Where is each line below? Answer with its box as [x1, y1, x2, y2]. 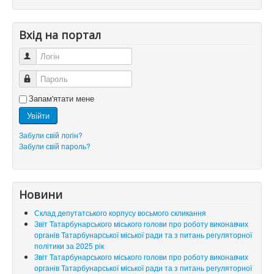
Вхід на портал [19, 28, 101, 43]
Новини [19, 187, 62, 202]
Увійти [27, 109, 50, 122]
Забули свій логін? [19, 130, 83, 141]
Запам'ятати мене [29, 92, 94, 105]
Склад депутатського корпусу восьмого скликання [34, 207, 206, 218]
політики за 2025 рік [34, 240, 104, 251]
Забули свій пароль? [19, 141, 91, 152]
